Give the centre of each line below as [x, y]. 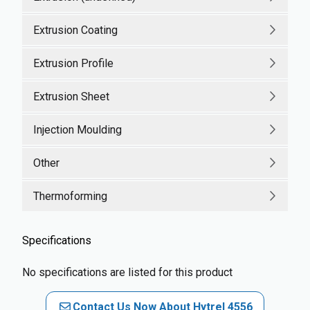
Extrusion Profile [73, 63]
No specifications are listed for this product [127, 272]
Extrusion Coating [75, 30]
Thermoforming [70, 196]
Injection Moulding [77, 129]
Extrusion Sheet [71, 96]
